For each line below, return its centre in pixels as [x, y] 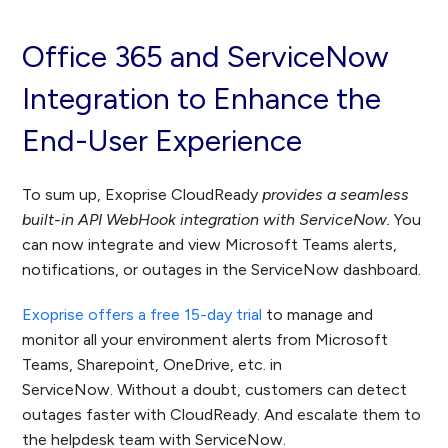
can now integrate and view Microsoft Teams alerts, [210, 245]
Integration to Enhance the [202, 99]
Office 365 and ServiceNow [206, 57]
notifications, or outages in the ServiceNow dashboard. [222, 270]
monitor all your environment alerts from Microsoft [205, 340]
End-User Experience [162, 141]
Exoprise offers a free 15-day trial [142, 315]
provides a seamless [336, 195]
